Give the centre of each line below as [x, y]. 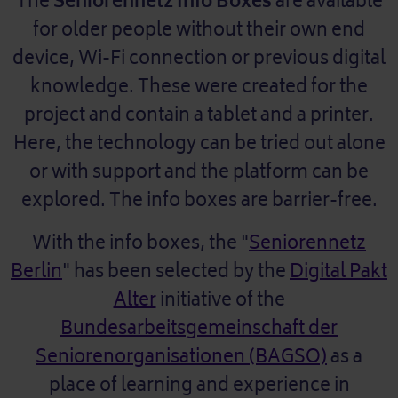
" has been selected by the [176, 271]
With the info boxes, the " [140, 243]
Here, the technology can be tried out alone [199, 143]
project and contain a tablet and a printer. [199, 115]
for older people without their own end [199, 29]
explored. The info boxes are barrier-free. [199, 200]
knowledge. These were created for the [199, 86]
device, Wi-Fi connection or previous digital [199, 58]
